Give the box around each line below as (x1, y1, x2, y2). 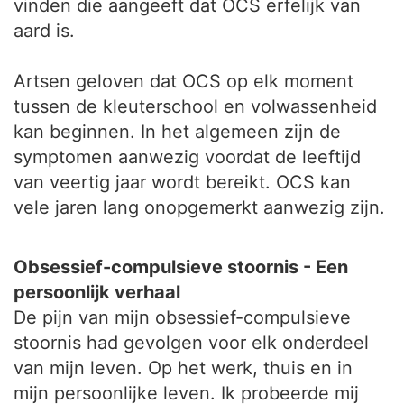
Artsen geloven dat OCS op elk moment (14, 70, 353, 92)
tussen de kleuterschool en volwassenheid (14, 96, 377, 117)
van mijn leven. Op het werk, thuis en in (14, 357, 353, 379)
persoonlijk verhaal (14, 281, 180, 303)
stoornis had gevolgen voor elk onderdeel (14, 332, 369, 353)
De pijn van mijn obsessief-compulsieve (14, 307, 351, 328)
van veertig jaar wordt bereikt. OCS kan (14, 171, 351, 193)
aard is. (14, 20, 75, 41)
